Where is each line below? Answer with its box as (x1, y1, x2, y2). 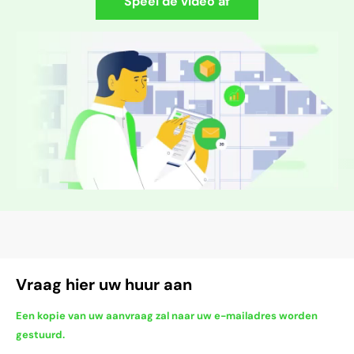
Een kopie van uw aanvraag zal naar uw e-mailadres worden (16, 309, 318, 322)
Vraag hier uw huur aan (16, 274, 192, 295)
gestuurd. (16, 328, 65, 341)
